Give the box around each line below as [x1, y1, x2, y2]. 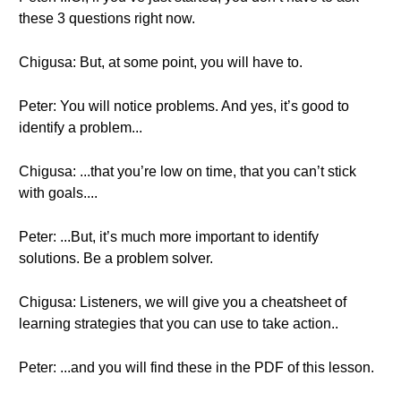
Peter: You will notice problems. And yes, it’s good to [19, 98, 349, 114]
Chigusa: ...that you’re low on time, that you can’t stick [19, 164, 356, 179]
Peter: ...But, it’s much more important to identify [19, 229, 319, 244]
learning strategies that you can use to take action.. [19, 316, 338, 331]
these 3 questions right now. [19, 11, 195, 26]
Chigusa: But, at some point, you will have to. [19, 55, 303, 70]
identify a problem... [19, 120, 142, 135]
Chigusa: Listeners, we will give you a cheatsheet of [19, 294, 346, 310]
